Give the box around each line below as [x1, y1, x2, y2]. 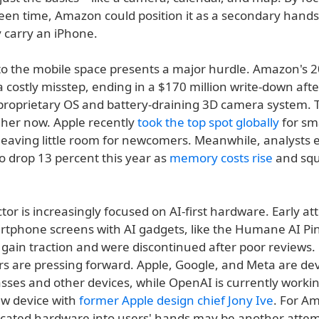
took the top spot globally [137, 114, 279, 130]
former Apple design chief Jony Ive [79, 292, 273, 308]
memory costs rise [169, 150, 273, 166]
